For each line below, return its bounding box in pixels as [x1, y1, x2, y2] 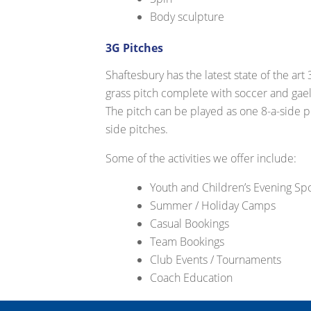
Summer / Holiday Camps [150, 198, 276, 214]
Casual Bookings [150, 216, 230, 232]
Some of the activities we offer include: [106, 151, 297, 167]
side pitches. [106, 121, 169, 137]
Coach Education [150, 270, 233, 286]
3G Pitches [106, 40, 164, 56]
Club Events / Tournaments [150, 252, 282, 268]
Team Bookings [150, 234, 225, 250]
